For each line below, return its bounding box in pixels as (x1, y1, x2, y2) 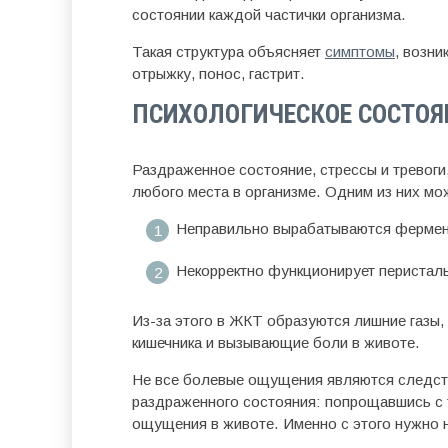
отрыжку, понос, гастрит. (132, 65, 305, 82)
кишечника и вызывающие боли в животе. (132, 334, 420, 351)
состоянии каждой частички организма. (132, 6, 406, 23)
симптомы (325, 43, 395, 60)
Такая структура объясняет (132, 43, 325, 60)
